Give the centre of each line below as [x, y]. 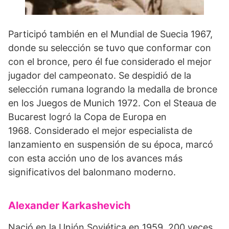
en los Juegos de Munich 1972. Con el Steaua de [112, 103]
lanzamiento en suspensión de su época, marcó [111, 144]
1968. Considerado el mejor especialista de [100, 130]
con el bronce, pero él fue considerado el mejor [110, 61]
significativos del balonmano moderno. [92, 172]
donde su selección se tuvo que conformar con [110, 48]
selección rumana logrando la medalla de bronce [113, 89]
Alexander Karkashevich [69, 205]
